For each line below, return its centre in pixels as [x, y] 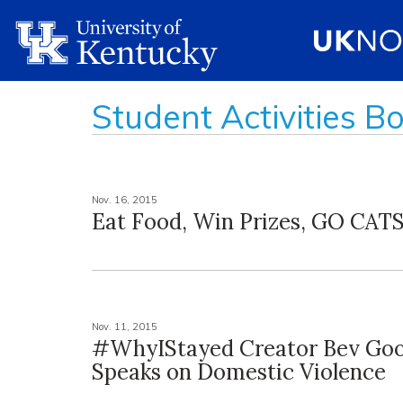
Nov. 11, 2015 [125, 327]
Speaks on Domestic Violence [239, 372]
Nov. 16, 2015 [125, 200]
